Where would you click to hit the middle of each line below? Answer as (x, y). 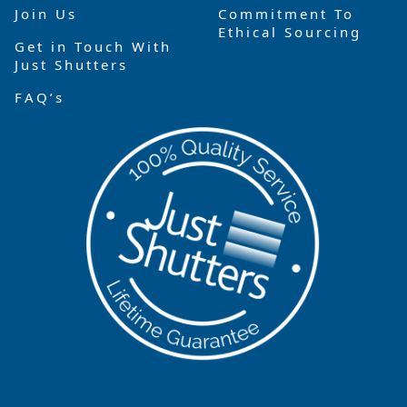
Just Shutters (71, 65)
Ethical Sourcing (289, 32)
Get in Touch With (93, 47)
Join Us (46, 14)
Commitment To (286, 14)
